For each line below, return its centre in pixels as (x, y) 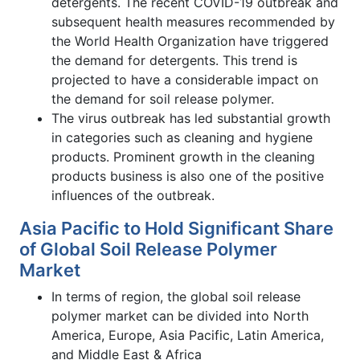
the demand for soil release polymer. (163, 98)
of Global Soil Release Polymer (148, 249)
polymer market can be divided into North (180, 315)
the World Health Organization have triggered (190, 41)
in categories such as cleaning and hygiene (182, 137)
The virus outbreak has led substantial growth (191, 118)
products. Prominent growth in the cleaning (183, 156)
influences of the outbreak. (133, 195)
